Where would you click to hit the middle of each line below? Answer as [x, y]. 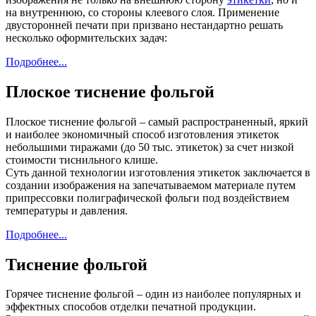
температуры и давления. [67, 210]
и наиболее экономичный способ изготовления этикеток [142, 134]
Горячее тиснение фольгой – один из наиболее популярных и [153, 294]
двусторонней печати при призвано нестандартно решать [144, 25]
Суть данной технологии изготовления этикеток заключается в [158, 172]
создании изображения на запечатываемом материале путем [151, 185]
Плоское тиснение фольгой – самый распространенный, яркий [157, 121]
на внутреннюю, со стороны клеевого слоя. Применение [142, 12]
